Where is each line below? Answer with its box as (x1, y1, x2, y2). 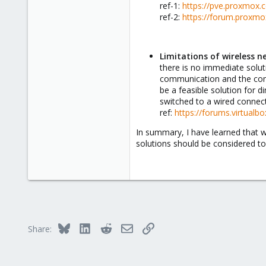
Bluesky (69, 221, 99, 233)
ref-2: (160, 11, 182, 23)
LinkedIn (90, 221, 122, 233)
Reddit (111, 221, 136, 233)
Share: (28, 223, 52, 235)
